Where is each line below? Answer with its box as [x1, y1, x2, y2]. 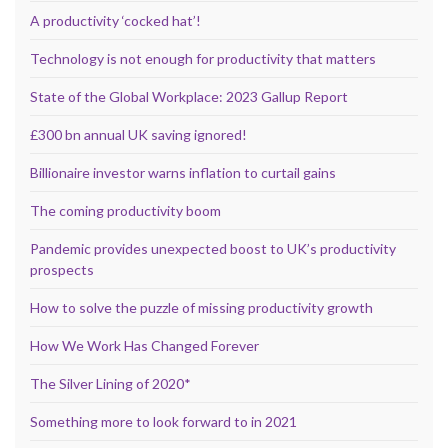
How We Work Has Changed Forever [30, 336, 259, 354]
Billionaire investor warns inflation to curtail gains [30, 163, 336, 181]
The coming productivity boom [30, 201, 221, 219]
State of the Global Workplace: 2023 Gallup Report [30, 87, 348, 105]
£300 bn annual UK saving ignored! [30, 125, 247, 143]
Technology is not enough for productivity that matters [30, 49, 376, 67]
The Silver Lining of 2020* [30, 374, 191, 392]
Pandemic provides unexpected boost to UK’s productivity [30, 239, 396, 257]
